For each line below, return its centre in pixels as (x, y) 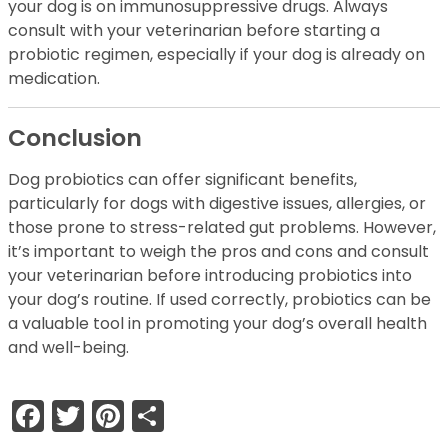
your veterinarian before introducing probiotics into (210, 276)
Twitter (136, 416)
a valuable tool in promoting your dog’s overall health (217, 324)
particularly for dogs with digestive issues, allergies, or (217, 204)
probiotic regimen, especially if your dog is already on (216, 55)
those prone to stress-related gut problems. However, (222, 228)
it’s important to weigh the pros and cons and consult (218, 252)
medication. (54, 79)
